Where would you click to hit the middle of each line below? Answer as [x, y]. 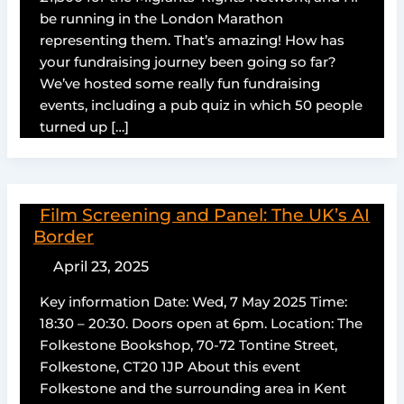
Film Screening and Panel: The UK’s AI [205, 215]
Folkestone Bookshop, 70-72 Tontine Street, [189, 346]
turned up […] [85, 128]
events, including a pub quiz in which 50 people [202, 106]
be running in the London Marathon [162, 19]
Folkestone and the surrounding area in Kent [193, 389]
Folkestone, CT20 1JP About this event [170, 367]
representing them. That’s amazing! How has [193, 41]
